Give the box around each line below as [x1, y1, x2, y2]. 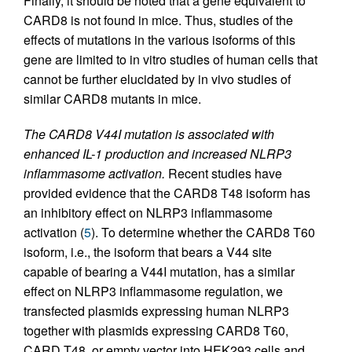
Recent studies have [165, 164, 282, 182]
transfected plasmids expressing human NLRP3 [24, 302, 289, 320]
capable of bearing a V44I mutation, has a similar [24, 262, 295, 280]
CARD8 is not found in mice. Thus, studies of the [24, 11, 293, 29]
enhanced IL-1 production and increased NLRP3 [24, 145, 291, 163]
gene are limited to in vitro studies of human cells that [24, 50, 317, 68]
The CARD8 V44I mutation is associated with [24, 125, 274, 143]
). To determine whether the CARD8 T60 [91, 223, 315, 241]
